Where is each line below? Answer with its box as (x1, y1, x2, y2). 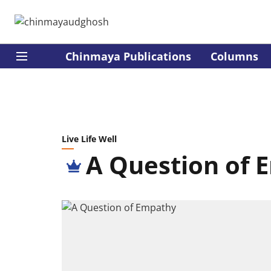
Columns (211, 48, 258, 64)
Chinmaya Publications (65, 48, 191, 64)
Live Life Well (62, 133, 117, 145)
